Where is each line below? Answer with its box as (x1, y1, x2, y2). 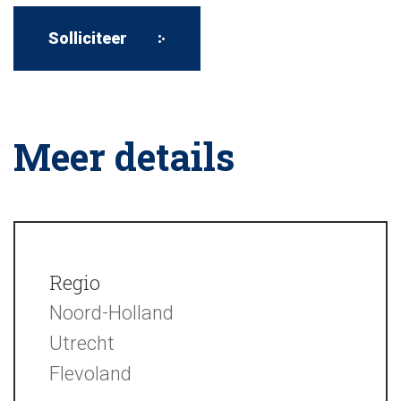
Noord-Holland (49, 302, 174, 324)
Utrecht (49, 332, 115, 354)
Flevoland (49, 363, 132, 385)
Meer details (13, 132, 235, 181)
